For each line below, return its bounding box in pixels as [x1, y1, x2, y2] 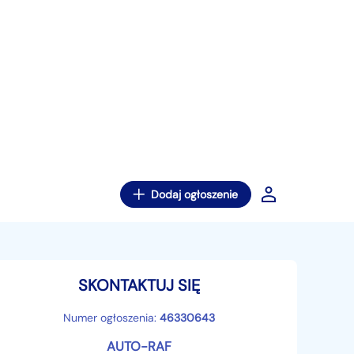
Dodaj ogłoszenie [151, 187, 238, 201]
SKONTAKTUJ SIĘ [77, 275, 200, 296]
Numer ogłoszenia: [62, 311, 160, 325]
